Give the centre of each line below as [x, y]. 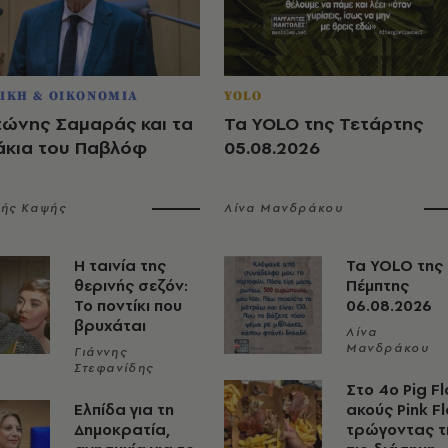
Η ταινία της [120, 265]
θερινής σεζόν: [131, 285]
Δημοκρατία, [122, 429]
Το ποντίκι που [128, 305]
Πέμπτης [377, 285]
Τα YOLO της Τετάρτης [323, 123]
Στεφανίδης [114, 367]
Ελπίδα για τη [124, 409]
